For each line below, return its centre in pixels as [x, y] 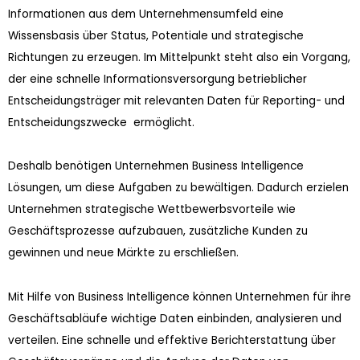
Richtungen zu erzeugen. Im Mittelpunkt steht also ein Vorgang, [179, 57]
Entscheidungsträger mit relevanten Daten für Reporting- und [176, 101]
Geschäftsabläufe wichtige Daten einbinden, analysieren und [175, 318]
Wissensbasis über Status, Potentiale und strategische [156, 36]
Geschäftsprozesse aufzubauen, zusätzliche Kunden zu [158, 231]
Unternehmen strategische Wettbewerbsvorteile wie [152, 210]
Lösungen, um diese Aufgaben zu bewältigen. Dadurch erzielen [178, 188]
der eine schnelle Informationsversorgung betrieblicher [157, 79]
